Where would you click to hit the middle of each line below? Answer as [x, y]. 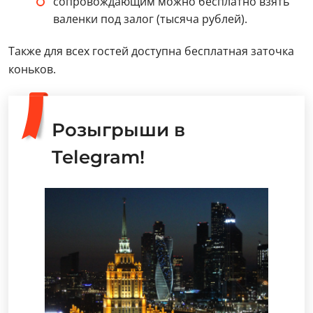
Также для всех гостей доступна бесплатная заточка [151, 51]
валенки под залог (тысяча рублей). [150, 19]
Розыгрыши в [118, 130]
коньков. [32, 70]
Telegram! [98, 158]
